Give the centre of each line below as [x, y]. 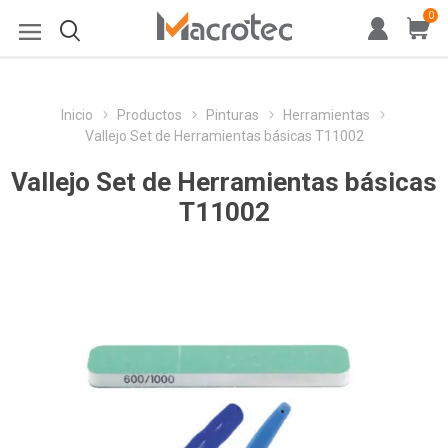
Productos [149, 115]
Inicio [76, 115]
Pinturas [232, 115]
